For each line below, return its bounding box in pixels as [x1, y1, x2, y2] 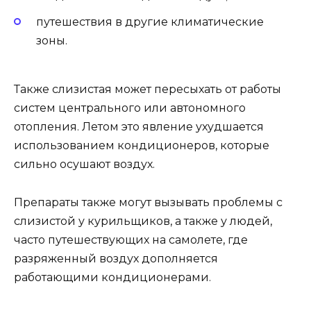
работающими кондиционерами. [14, 270, 211, 284]
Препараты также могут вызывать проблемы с [14, 195, 283, 209]
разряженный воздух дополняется [14, 251, 218, 265]
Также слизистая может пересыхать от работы [14, 83, 281, 96]
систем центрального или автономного [14, 101, 246, 115]
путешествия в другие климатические [36, 15, 264, 29]
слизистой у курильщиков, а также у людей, [14, 214, 272, 228]
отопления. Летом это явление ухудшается [14, 120, 264, 134]
